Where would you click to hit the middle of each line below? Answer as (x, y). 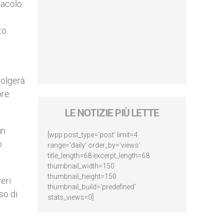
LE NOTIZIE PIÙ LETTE (112, 113)
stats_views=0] (71, 197)
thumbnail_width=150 (81, 166)
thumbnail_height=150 (82, 176)
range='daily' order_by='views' (94, 145)
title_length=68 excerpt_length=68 (99, 156)
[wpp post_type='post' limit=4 (93, 135)
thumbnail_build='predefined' (92, 187)
